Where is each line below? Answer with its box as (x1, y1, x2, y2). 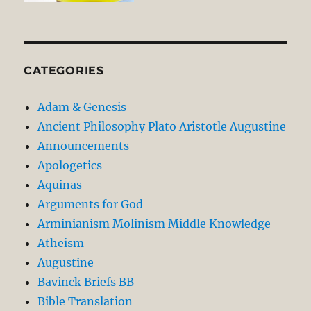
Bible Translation (37, 294, 133, 308)
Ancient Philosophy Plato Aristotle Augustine (37, 119, 287, 133)
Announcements (37, 138, 130, 153)
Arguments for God (37, 196, 144, 211)
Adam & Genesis (37, 99, 127, 114)
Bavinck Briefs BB (37, 274, 135, 289)
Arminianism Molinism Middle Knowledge (37, 216, 271, 230)
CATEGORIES (24, 63, 104, 77)
